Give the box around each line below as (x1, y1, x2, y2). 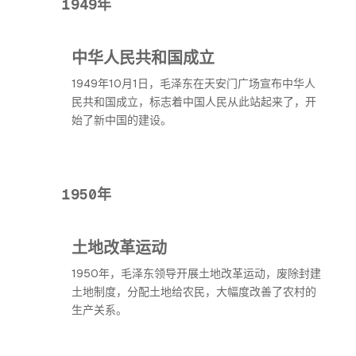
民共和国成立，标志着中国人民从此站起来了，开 (72, 95, 316, 109)
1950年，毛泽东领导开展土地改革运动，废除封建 (72, 266, 321, 281)
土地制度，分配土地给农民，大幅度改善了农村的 (72, 284, 316, 299)
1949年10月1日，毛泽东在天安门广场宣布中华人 (72, 76, 315, 91)
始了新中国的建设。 (72, 113, 172, 127)
